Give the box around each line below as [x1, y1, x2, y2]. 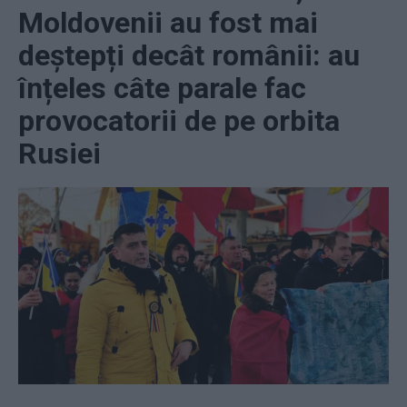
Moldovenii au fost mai [18, 5, 318, 40]
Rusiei [18, 135, 101, 171]
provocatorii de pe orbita [18, 103, 340, 138]
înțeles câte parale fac [18, 70, 306, 105]
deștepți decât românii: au [18, 37, 360, 73]
